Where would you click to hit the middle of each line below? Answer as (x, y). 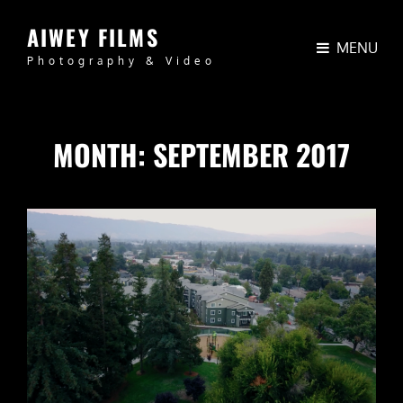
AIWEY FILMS (93, 37)
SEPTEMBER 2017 (251, 154)
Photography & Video (121, 61)
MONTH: (103, 154)
